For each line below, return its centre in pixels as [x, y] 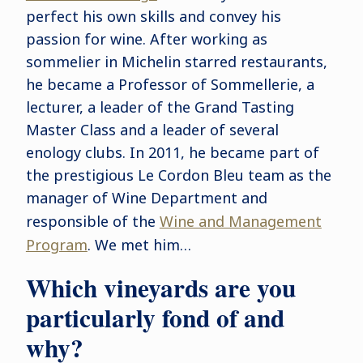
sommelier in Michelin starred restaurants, [176, 62]
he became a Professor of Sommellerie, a [170, 85]
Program [56, 245]
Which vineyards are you [160, 288]
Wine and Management [240, 222]
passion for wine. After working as [146, 39]
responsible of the [92, 222]
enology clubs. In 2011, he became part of [172, 153]
